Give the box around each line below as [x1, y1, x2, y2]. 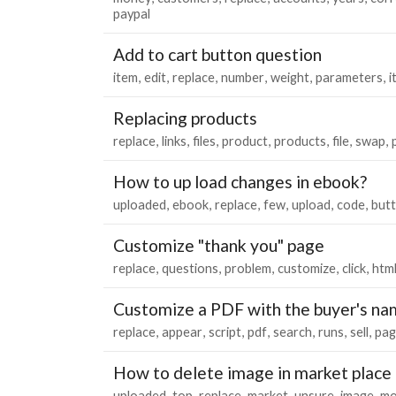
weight [270, 69, 309, 85]
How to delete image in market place [113, 362, 392, 383]
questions [162, 260, 218, 276]
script [209, 324, 241, 339]
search [273, 324, 312, 339]
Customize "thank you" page [113, 234, 324, 255]
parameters [316, 69, 383, 85]
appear [162, 324, 202, 339]
